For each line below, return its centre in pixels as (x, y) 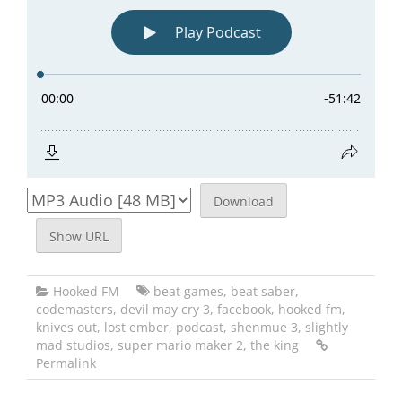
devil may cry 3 (165, 309)
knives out (66, 327)
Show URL (79, 237)
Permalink (66, 363)
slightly (327, 327)
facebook (244, 309)
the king (275, 345)
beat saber (263, 291)
